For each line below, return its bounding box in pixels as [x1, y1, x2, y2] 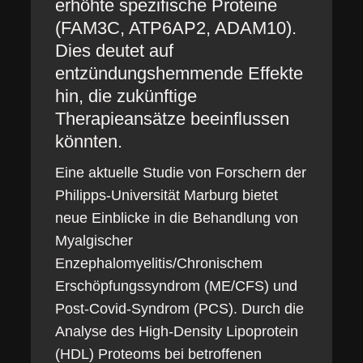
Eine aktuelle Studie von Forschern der [54, 164, 306, 181]
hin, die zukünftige [54, 86, 197, 106]
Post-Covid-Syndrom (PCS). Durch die [54, 301, 304, 317]
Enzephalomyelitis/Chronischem [54, 255, 263, 271]
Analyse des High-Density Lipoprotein [54, 323, 298, 340]
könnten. [54, 131, 122, 152]
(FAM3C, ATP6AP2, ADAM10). [54, 18, 297, 38]
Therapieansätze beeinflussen [54, 109, 289, 129]
